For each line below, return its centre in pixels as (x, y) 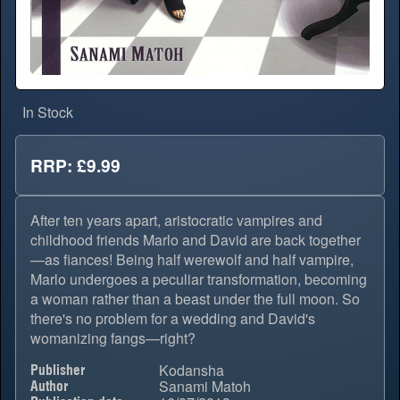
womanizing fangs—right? (113, 338)
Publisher (58, 371)
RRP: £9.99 (75, 166)
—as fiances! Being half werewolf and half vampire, (192, 260)
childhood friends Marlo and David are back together (196, 240)
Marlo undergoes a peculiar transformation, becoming (199, 279)
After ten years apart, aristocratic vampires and (176, 221)
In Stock (48, 112)
